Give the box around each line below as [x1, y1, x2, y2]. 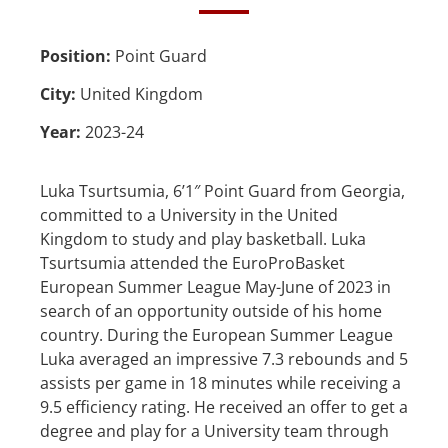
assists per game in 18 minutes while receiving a [40, 371, 401, 394]
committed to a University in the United [40, 203, 338, 226]
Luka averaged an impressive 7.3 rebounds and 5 [40, 347, 408, 370]
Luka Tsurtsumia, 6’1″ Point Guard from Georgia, [40, 179, 405, 202]
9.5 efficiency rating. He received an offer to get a [40, 395, 408, 418]
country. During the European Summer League [40, 323, 393, 346]
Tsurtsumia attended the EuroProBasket [40, 251, 345, 274]
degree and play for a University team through [40, 419, 389, 442]
